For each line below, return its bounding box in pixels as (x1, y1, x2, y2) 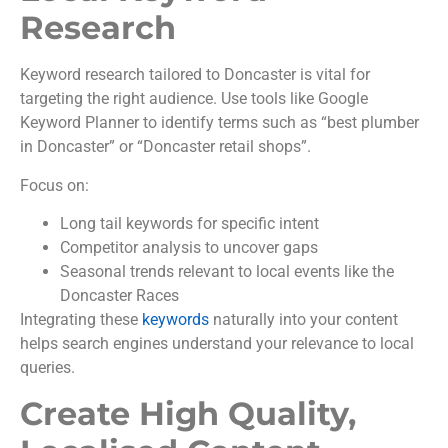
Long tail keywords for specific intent (60, 214, 319, 234)
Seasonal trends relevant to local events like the (60, 262, 394, 282)
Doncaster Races (60, 286, 179, 306)
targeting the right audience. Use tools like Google (20, 89, 368, 109)
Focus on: (20, 175, 89, 195)
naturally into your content (209, 310, 398, 330)
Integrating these (20, 310, 142, 330)
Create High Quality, (20, 393, 356, 433)
